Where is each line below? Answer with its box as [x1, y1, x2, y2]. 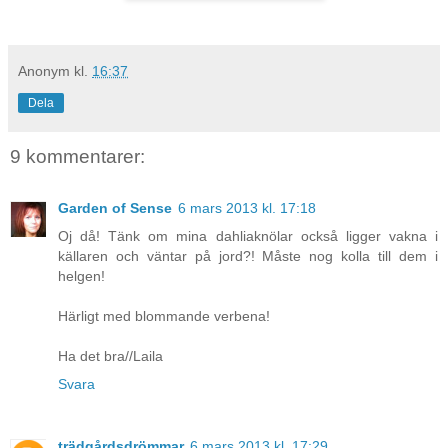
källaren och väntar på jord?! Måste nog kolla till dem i [58, 248, 438, 265]
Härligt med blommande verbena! [58, 308, 270, 325]
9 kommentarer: [10, 145, 145, 167]
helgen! [58, 268, 105, 285]
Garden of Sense [58, 200, 172, 217]
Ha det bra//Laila [58, 348, 163, 365]
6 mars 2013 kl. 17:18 [178, 200, 316, 217]
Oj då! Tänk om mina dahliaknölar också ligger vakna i [58, 228, 438, 245]
